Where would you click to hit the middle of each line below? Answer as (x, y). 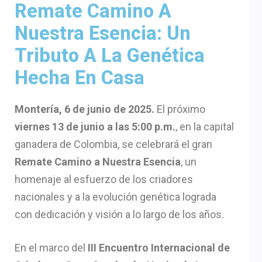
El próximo (181, 109)
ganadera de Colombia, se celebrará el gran (113, 144)
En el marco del (51, 248)
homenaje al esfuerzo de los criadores (104, 180)
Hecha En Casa (80, 78)
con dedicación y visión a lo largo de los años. (119, 215)
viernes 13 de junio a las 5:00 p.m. (95, 127)
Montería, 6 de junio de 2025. (86, 109)
